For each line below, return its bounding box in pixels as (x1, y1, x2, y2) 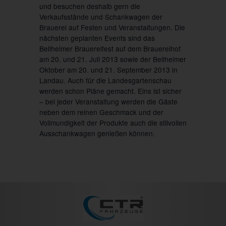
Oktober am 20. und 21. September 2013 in (39, 64, 178, 75)
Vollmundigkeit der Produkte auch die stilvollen (39, 117, 187, 128)
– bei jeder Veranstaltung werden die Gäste (39, 96, 178, 106)
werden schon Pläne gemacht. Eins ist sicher (39, 85, 182, 96)
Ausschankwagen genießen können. (39, 128, 155, 138)
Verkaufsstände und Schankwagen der (39, 11, 162, 22)
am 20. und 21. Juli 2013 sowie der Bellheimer (39, 53, 186, 64)
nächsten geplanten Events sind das (39, 32, 155, 43)
